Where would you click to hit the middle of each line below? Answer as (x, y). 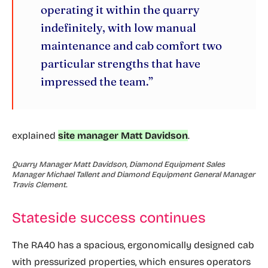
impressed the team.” (97, 81)
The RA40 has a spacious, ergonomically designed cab (133, 245)
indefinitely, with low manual (118, 28)
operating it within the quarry (120, 10)
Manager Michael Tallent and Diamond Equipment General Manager (133, 175)
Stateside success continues (109, 218)
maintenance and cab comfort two (131, 45)
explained (35, 135)
